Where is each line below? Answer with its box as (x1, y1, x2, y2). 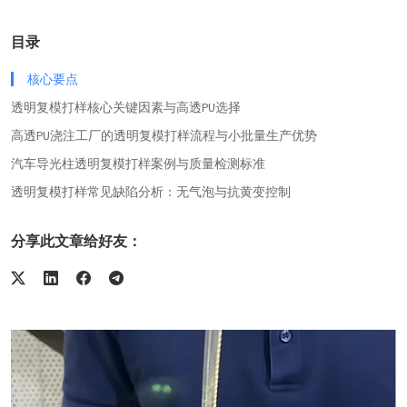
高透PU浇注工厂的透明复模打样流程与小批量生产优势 (11, 126, 317, 144)
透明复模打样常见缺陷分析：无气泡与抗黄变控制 (11, 183, 291, 200)
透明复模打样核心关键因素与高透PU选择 (11, 98, 241, 115)
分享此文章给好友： (11, 231, 142, 251)
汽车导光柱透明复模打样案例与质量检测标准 (11, 154, 265, 172)
